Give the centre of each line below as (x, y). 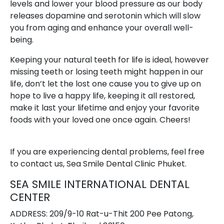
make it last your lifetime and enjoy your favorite (105, 108)
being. (22, 40)
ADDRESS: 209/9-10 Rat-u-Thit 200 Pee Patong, (102, 214)
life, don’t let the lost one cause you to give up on (105, 84)
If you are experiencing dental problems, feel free (107, 152)
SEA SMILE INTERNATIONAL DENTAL (100, 184)
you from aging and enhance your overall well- (102, 28)
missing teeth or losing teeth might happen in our (107, 72)
